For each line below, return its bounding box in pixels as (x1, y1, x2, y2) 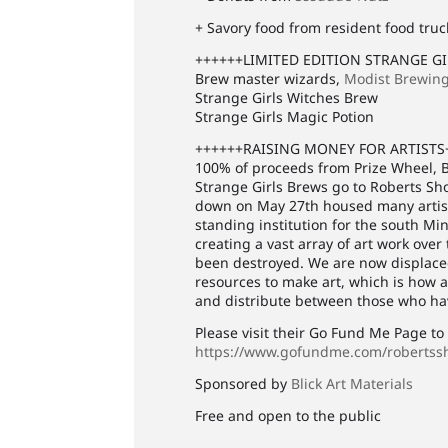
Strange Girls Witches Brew (195, 88, 379, 107)
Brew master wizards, (195, 69, 345, 88)
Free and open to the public (195, 406, 382, 425)
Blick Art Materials (291, 374, 414, 393)
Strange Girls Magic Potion (195, 107, 375, 126)
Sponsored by (195, 374, 292, 393)
